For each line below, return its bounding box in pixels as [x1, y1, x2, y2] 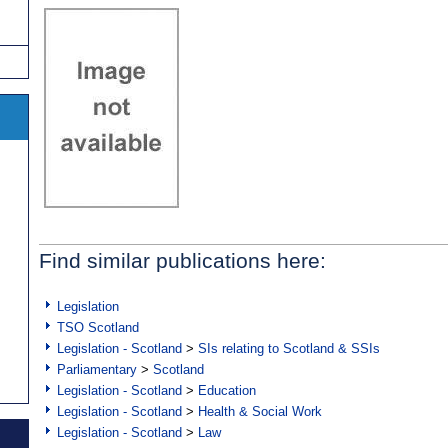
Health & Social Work [198, 404, 322, 420]
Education [198, 383, 256, 399]
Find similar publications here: [39, 249, 326, 273]
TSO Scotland [57, 320, 139, 336]
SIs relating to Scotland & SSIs [198, 341, 380, 357]
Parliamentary [57, 362, 137, 378]
